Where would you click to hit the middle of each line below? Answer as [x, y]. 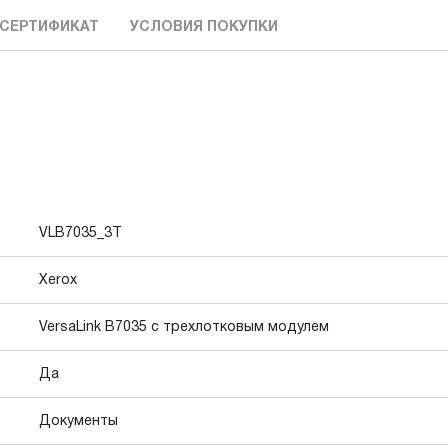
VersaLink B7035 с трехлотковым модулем [184, 327]
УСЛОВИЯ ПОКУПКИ [204, 28]
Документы [78, 421]
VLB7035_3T [80, 233]
